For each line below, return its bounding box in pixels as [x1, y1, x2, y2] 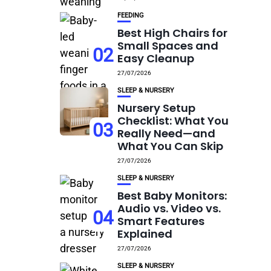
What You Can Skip [117, 139, 224, 154]
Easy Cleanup [117, 51, 195, 66]
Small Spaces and [117, 38, 219, 53]
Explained [117, 226, 173, 241]
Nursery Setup [117, 100, 196, 116]
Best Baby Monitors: [117, 188, 227, 203]
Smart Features [117, 214, 205, 229]
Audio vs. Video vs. [117, 201, 221, 216]
